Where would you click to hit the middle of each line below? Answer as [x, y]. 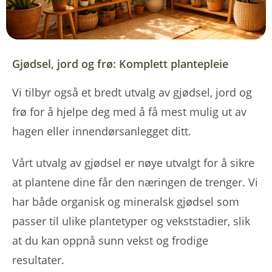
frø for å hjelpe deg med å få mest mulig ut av [129, 111]
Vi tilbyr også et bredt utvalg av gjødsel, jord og [132, 92]
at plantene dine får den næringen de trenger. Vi [135, 182]
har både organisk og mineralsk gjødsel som [126, 201]
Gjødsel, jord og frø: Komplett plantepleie [120, 63]
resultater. [38, 260]
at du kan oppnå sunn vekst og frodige [110, 240]
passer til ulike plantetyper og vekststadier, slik [131, 221]
